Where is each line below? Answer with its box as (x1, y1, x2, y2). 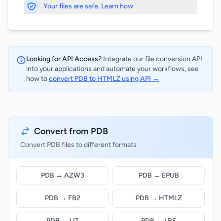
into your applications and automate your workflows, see (26, 65, 199, 73)
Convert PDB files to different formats (20, 141, 137, 149)
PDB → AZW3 (40, 171, 84, 180)
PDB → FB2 (44, 194, 80, 202)
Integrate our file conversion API (102, 55, 202, 63)
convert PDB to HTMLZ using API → (49, 74, 159, 83)
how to (26, 74, 49, 83)
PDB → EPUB (138, 171, 179, 180)
